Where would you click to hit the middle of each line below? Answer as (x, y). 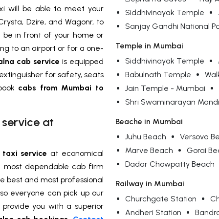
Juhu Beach (146, 137)
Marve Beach (149, 151)
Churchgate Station (161, 199)
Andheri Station (153, 213)
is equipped (83, 62)
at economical (75, 153)
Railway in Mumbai (150, 184)
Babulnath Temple (158, 75)
